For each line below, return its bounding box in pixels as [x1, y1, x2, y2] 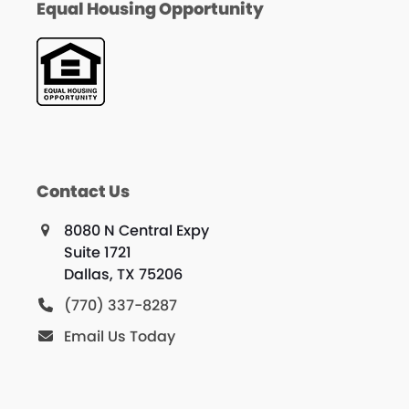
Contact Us [36, 180, 130, 204]
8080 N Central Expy [63, 220, 209, 242]
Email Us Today [63, 326, 175, 348]
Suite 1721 [63, 242, 131, 264]
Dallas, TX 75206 [63, 264, 183, 286]
